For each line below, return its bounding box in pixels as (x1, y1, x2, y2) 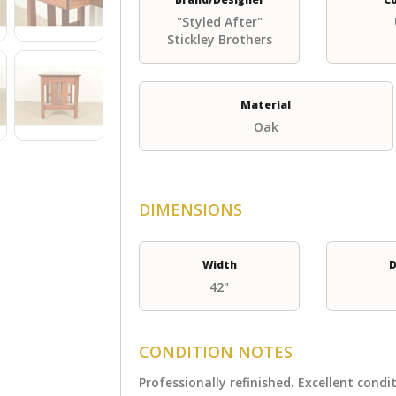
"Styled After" (176, 13, 263, 30)
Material (240, 97, 292, 112)
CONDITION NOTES (139, 341, 293, 362)
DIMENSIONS (139, 199, 243, 220)
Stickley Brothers (166, 31, 272, 48)
